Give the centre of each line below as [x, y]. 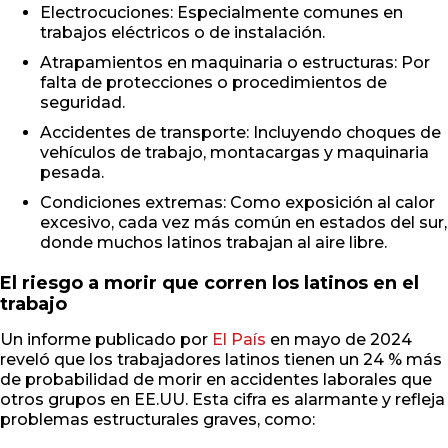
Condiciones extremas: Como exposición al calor [237, 203]
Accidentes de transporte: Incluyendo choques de [240, 133]
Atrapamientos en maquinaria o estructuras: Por [235, 63]
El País [241, 340]
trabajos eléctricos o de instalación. [182, 33]
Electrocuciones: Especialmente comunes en [221, 13]
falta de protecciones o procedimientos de [213, 83]
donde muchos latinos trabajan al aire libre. [213, 243]
